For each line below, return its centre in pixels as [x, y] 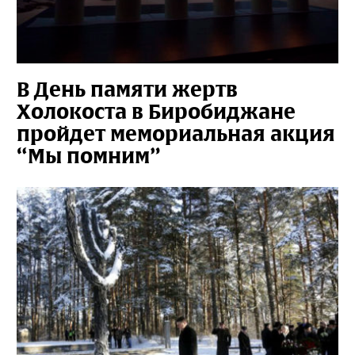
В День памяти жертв [127, 89]
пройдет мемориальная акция [176, 134]
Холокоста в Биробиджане [156, 111]
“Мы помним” [89, 156]
